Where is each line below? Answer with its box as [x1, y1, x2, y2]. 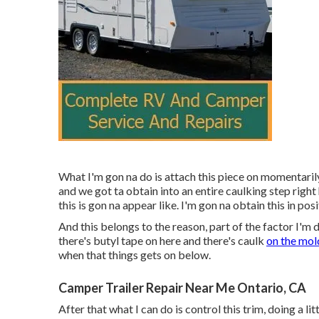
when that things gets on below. [58, 247, 211, 261]
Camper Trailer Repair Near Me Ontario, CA [58, 279, 306, 296]
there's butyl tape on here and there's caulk [58, 233, 266, 247]
